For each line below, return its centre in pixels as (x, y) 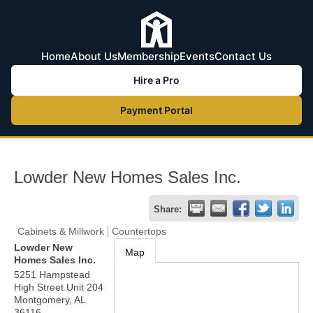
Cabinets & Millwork (61, 231)
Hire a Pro (156, 80)
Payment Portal (156, 110)
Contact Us (243, 56)
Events (197, 56)
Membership (148, 56)
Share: (168, 210)
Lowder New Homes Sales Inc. (128, 177)
